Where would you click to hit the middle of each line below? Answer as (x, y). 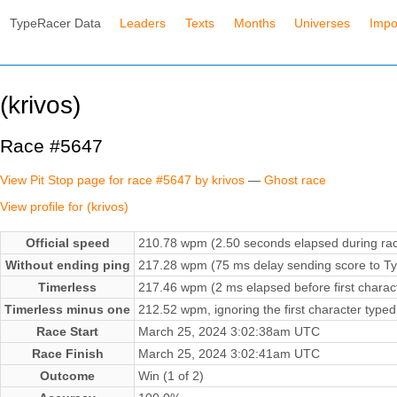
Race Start (67, 331)
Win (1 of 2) (171, 375)
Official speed (67, 242)
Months (254, 23)
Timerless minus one (67, 309)
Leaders (143, 23)
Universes (323, 23)
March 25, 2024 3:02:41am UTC (229, 353)
